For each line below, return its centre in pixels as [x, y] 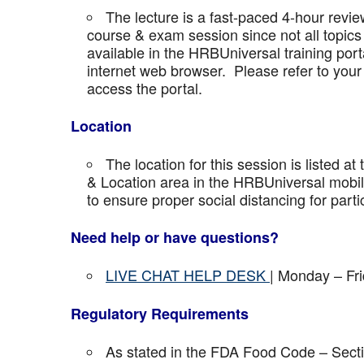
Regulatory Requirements [160, 314]
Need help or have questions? [175, 237]
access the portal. [145, 88]
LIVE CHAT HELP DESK [188, 275]
